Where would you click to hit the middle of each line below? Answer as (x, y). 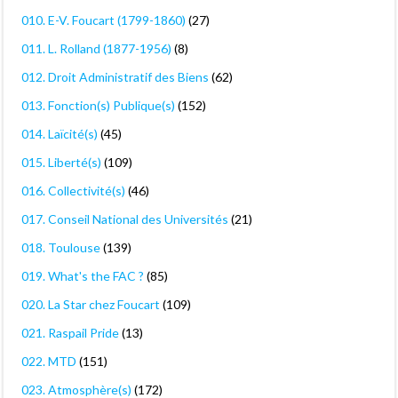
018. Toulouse (61, 248)
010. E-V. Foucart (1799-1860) (103, 20)
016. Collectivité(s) (73, 191)
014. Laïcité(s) (60, 134)
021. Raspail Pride (70, 333)
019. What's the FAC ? (83, 276)
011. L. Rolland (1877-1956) (96, 49)
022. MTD (49, 362)
